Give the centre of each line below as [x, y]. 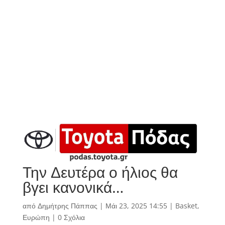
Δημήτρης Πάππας [67, 206]
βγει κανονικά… [73, 187]
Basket [186, 206]
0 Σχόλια [71, 217]
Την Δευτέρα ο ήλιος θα [100, 172]
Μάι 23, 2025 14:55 [136, 206]
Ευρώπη [36, 217]
